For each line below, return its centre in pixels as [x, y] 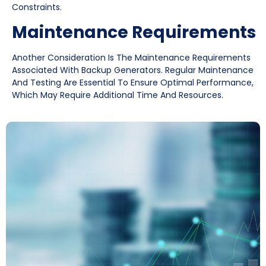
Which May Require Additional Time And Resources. [118, 95]
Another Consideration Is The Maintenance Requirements [131, 57]
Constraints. [37, 7]
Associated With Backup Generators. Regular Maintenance [133, 70]
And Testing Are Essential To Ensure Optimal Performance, [133, 82]
